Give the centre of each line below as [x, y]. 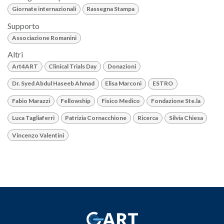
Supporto [23, 25]
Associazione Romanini [44, 37]
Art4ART [25, 66]
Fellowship [76, 100]
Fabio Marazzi [31, 100]
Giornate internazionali [44, 9]
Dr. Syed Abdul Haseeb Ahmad [53, 83]
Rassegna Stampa [111, 9]
